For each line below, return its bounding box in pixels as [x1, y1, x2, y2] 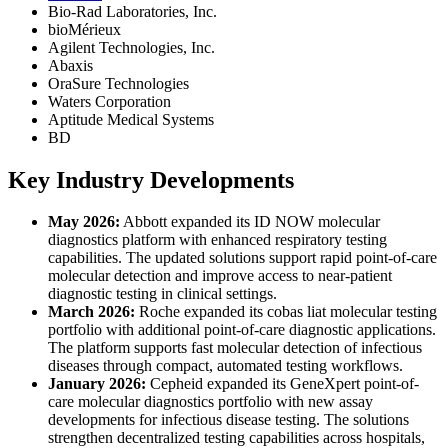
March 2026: [48, 303, 135, 321]
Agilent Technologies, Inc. [48, 38, 215, 56]
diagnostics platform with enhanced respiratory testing [48, 231, 387, 249]
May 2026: [48, 213, 120, 231]
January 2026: [48, 375, 146, 393]
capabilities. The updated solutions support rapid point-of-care [48, 249, 437, 267]
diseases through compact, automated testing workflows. [48, 357, 403, 375]
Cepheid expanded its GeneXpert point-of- [146, 375, 419, 393]
